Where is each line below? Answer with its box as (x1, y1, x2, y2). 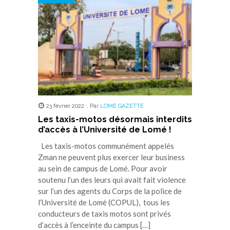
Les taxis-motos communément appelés (38, 141, 174, 150)
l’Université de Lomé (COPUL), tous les (38, 198, 170, 207)
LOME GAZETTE (100, 103, 144, 109)
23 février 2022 (46, 103, 84, 109)
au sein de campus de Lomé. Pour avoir (38, 164, 167, 173)
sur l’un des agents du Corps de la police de (38, 186, 182, 196)
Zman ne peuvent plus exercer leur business (38, 152, 185, 162)
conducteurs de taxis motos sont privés (38, 209, 171, 218)
